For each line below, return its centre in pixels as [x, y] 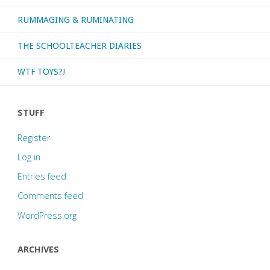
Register [33, 137]
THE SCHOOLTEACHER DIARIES [79, 46]
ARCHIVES [38, 250]
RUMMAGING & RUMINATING [75, 20]
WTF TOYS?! [41, 72]
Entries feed [42, 177]
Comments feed [50, 196]
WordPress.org [47, 215]
